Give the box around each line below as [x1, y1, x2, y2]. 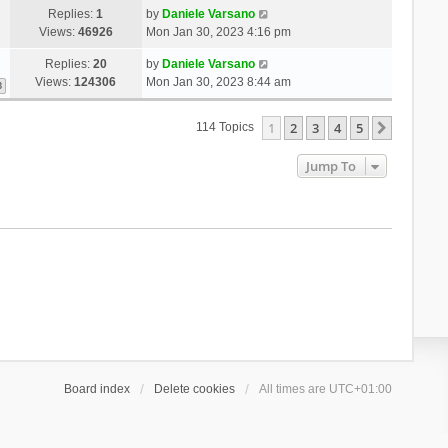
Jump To [306, 156, 357, 175]
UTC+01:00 [329, 381, 393, 396]
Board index [64, 381, 131, 396]
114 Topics [196, 120, 258, 135]
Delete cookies [154, 381, 236, 396]
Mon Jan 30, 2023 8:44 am [145, 74, 291, 89]
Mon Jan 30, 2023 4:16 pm [145, 24, 291, 39]
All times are [259, 381, 330, 396]
